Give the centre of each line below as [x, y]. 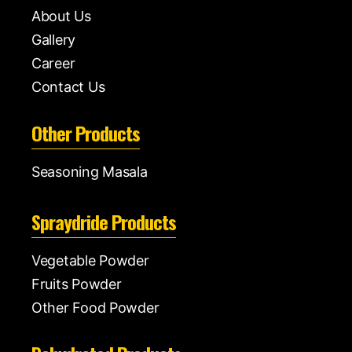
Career [53, 63]
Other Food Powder [95, 308]
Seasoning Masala [90, 172]
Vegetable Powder [90, 260]
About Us [61, 16]
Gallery [54, 40]
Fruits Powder [77, 284]
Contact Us [68, 87]
